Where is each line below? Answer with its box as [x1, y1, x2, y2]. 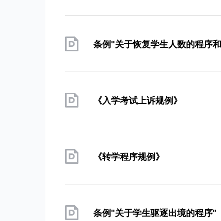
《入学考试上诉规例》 [93, 94, 182, 106]
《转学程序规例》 [93, 150, 164, 162]
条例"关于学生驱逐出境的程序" [93, 207, 217, 218]
